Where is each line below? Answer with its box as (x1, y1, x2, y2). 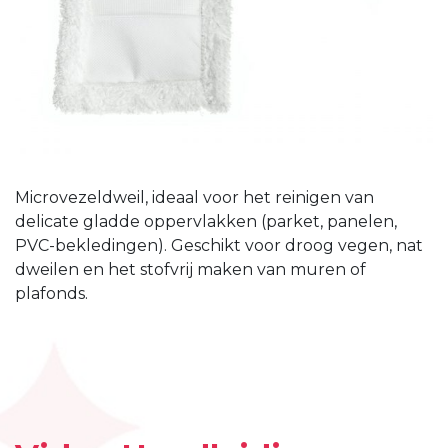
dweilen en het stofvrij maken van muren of (15, 260, 366, 279)
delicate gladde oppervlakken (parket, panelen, (15, 212, 397, 231)
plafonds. (15, 284, 88, 303)
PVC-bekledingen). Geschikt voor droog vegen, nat (15, 236, 423, 255)
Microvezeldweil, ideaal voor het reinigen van (15, 188, 374, 207)
